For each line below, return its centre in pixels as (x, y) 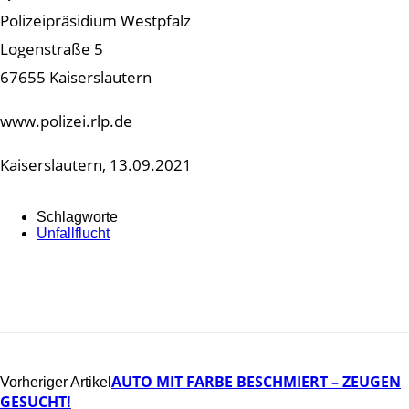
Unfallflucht (73, 233)
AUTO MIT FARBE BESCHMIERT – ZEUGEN (256, 381)
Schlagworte (77, 216)
